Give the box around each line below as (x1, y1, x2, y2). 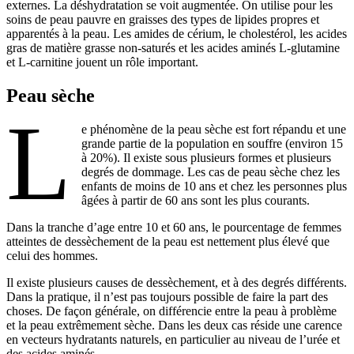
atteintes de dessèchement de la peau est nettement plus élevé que (6, 234, 330, 248)
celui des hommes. (6, 248, 98, 262)
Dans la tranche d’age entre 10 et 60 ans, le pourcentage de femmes (6, 220, 341, 234)
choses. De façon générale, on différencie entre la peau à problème (6, 303, 337, 318)
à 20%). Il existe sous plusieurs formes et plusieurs (81, 150, 332, 164)
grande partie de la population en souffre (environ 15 (81, 136, 344, 150)
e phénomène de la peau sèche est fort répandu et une (81, 122, 347, 136)
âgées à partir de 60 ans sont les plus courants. (81, 193, 311, 207)
